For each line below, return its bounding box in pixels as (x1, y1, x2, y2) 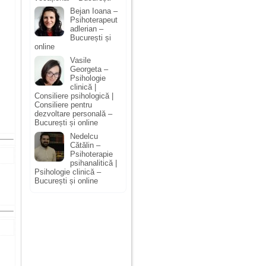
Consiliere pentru (34, 100, 92, 109)
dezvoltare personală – (34, 109, 112, 118)
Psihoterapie (70, 149, 113, 159)
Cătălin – (70, 140, 100, 150)
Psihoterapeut (70, 15, 118, 25)
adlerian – (70, 24, 103, 34)
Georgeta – (70, 64, 108, 74)
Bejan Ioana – (70, 7, 118, 16)
